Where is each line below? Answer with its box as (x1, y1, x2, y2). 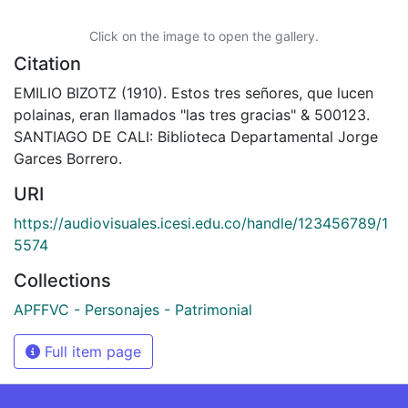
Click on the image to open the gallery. (89, 27, 319, 44)
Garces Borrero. (14, 148, 122, 168)
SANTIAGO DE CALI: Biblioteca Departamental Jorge (14, 127, 378, 146)
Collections (14, 269, 111, 291)
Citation (14, 52, 81, 75)
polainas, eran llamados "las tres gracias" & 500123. (14, 105, 370, 124)
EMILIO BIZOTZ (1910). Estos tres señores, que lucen (14, 83, 373, 102)
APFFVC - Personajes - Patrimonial (14, 300, 252, 319)
